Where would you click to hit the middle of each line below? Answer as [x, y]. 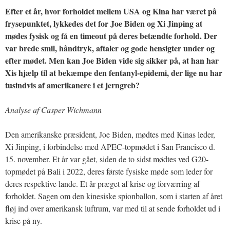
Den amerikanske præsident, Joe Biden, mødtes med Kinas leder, [110, 134]
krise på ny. [24, 220]
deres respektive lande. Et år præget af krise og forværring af [102, 183]
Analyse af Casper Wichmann [53, 109]
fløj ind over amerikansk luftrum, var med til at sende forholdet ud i [113, 208]
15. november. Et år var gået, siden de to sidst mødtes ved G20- [107, 159]
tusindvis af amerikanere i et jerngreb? [72, 85]
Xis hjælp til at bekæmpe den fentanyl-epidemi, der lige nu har [114, 72]
